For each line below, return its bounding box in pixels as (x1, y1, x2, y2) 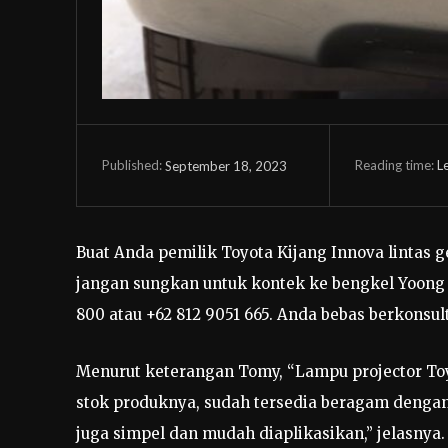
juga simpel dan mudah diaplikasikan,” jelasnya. (76, 423, 445, 443)
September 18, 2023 (165, 157, 287, 174)
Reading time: (354, 156, 437, 173)
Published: (102, 157, 162, 174)
